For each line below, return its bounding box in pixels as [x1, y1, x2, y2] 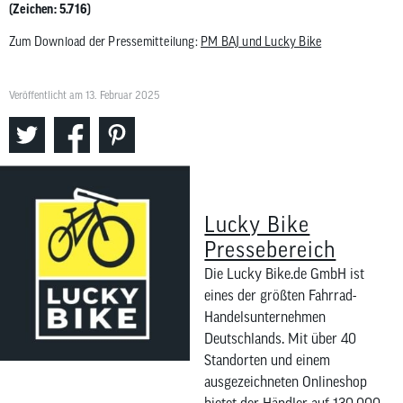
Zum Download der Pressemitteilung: [9, 34, 201, 49]
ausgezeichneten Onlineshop [204, 373, 368, 390]
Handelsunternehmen [204, 309, 327, 326]
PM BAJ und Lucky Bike [201, 34, 322, 49]
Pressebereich [204, 237, 336, 263]
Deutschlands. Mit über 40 [204, 330, 357, 347]
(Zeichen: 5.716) [9, 2, 92, 17]
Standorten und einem [204, 352, 331, 369]
